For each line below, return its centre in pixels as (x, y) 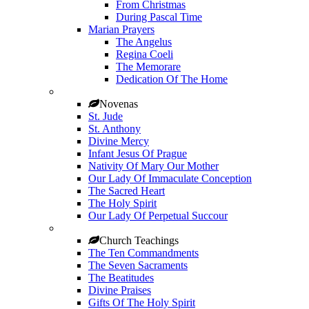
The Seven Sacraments (138, 265)
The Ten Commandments (143, 253)
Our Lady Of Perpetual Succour (158, 216)
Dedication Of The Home (172, 79)
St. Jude (106, 116)
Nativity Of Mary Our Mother (153, 166)
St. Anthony (114, 129)
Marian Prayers (121, 29)
